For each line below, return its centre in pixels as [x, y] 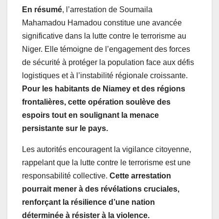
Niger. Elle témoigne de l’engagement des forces [106, 49]
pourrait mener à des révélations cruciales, [101, 189]
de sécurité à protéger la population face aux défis [108, 62]
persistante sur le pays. [65, 128]
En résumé [42, 9]
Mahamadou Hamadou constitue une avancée [102, 22]
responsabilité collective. [66, 175]
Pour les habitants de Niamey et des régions [104, 88]
